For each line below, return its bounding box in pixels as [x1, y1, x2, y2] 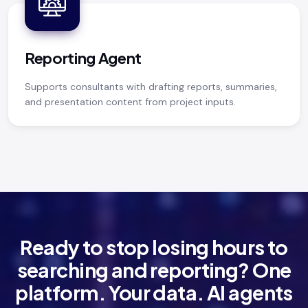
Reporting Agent [25, 47, 142, 67]
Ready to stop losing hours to [20, 234, 288, 259]
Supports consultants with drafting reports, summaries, [25, 80, 277, 93]
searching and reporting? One [16, 256, 291, 282]
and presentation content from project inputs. [25, 95, 236, 108]
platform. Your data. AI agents [15, 279, 293, 305]
